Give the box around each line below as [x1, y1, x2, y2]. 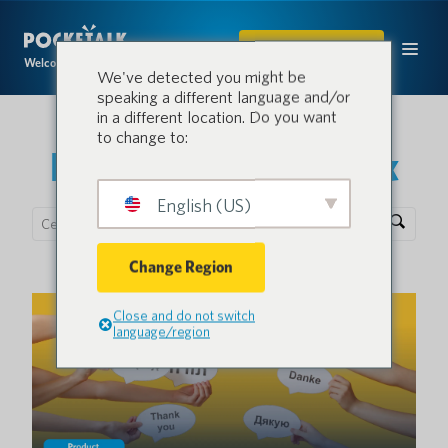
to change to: [97, 126, 188, 146]
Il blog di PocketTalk [49, 143, 399, 191]
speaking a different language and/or [97, 86, 350, 106]
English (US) [153, 194, 251, 215]
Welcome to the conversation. [24, 55, 174, 70]
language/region [113, 323, 210, 339]
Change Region [129, 257, 233, 276]
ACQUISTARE [263, 38, 360, 57]
